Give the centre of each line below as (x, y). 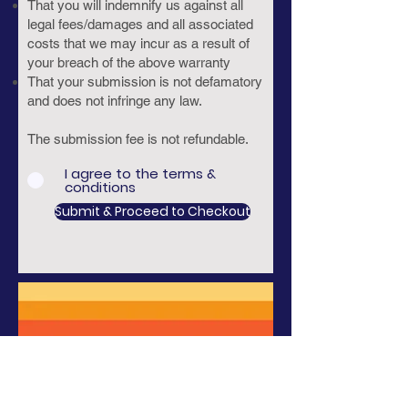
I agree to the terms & (140, 173)
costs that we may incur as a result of (138, 43)
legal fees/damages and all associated (140, 24)
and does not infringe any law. (115, 101)
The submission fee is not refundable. (138, 139)
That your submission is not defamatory (145, 82)
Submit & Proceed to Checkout (153, 211)
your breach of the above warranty (129, 62)
